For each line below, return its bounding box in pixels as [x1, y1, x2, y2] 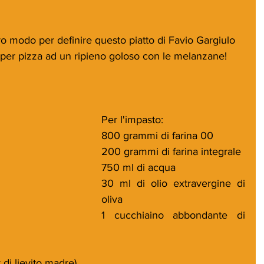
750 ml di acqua [101, 161, 176, 173]
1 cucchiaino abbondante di [101, 209, 245, 221]
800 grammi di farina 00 [101, 129, 213, 141]
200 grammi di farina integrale [101, 145, 241, 157]
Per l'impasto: [101, 113, 163, 126]
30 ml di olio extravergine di [101, 177, 245, 189]
